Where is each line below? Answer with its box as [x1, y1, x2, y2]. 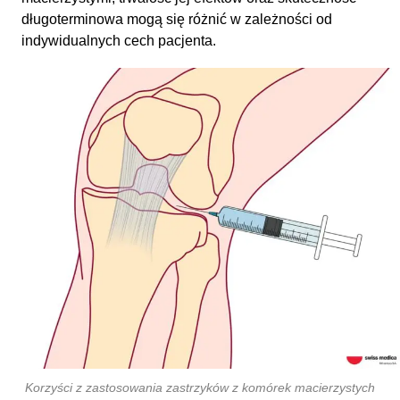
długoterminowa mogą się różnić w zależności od [21, 11, 332, 27]
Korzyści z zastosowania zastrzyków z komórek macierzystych [25, 379, 375, 395]
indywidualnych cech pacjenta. [21, 32, 216, 48]
